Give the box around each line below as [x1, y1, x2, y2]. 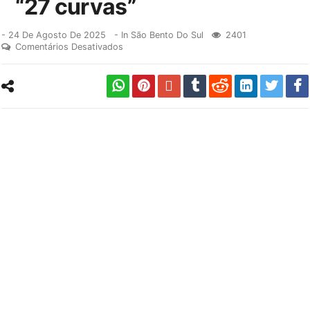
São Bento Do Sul [131, 30, 204, 41]
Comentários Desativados [15, 42, 124, 53]
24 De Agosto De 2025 [8, 30, 107, 41]
